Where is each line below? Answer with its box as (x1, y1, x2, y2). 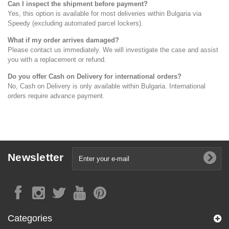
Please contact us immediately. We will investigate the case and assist (8, 45, 218, 54)
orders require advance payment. (8, 91, 105, 100)
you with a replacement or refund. (8, 55, 106, 63)
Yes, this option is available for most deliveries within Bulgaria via (8, 9, 201, 17)
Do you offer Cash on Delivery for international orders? (8, 72, 181, 80)
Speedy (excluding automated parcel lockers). (8, 19, 143, 27)
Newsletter (8, 151, 64, 163)
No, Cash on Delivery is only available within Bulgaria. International (8, 82, 205, 90)
